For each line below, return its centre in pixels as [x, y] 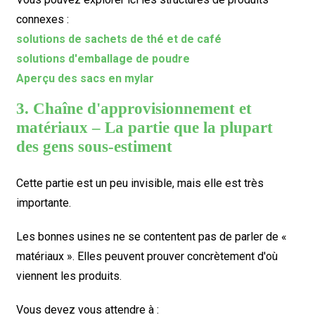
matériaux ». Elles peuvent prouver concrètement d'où [147, 256]
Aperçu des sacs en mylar [85, 78]
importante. [43, 203]
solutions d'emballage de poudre [103, 59]
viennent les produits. [69, 276]
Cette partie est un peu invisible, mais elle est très [140, 183]
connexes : [42, 19]
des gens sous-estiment [94, 147]
